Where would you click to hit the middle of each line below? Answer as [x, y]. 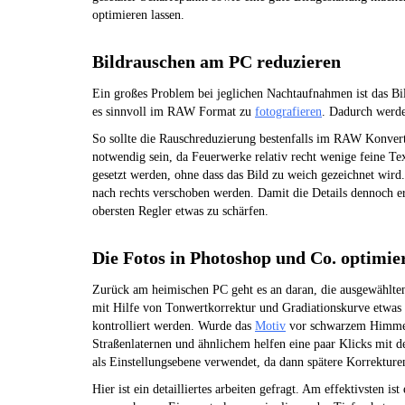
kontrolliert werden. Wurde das [174, 326]
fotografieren [288, 112]
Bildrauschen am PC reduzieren [217, 61]
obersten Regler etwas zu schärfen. [180, 211]
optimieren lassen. [138, 15]
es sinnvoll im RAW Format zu [174, 112]
